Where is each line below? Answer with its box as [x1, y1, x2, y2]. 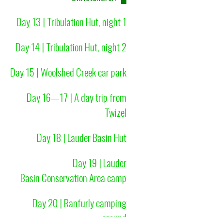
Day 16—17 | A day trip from [26, 89, 126, 105]
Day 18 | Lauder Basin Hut [36, 129, 126, 145]
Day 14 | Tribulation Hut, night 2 [15, 39, 126, 54]
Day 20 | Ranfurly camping [32, 195, 126, 210]
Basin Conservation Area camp [20, 170, 126, 185]
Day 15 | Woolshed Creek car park [10, 64, 126, 79]
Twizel [104, 104, 126, 120]
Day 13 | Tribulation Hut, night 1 [16, 14, 126, 29]
